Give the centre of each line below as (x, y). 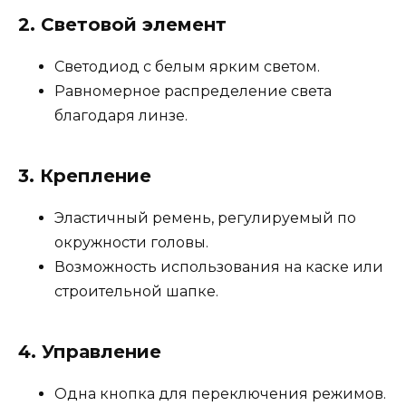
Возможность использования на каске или (219, 267)
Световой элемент (134, 25)
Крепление (96, 176)
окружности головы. (131, 243)
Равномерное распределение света (193, 92)
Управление (101, 352)
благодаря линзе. (121, 116)
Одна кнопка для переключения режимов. (220, 394)
